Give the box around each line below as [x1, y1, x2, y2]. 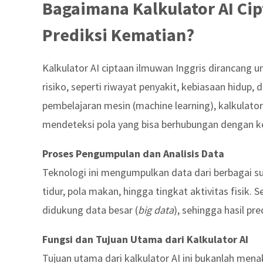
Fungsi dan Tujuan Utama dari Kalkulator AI [42, 232, 248, 246]
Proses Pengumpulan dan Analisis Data [42, 147, 224, 160]
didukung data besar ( [42, 203, 138, 217]
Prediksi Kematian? [42, 23, 194, 46]
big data [138, 203, 174, 217]
